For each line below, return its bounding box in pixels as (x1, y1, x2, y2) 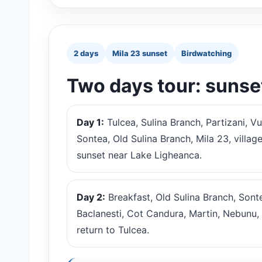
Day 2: (77, 191, 105, 204)
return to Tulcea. (77, 224, 149, 236)
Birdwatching (181, 49, 232, 58)
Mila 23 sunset (112, 49, 167, 58)
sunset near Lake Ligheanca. (77, 149, 202, 161)
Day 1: (77, 116, 104, 129)
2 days (74, 49, 98, 58)
